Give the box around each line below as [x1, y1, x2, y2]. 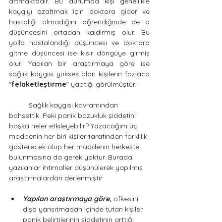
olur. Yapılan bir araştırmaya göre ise [9, 59, 150, 68]
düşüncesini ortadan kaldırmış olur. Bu [9, 28, 150, 37]
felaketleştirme [11, 80, 66, 89]
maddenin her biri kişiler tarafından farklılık [9, 132, 149, 141]
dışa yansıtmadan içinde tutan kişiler [23, 205, 145, 214]
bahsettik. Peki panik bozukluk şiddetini [9, 111, 138, 120]
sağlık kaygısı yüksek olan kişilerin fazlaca [9, 69, 150, 78]
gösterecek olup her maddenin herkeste [9, 142, 141, 151]
